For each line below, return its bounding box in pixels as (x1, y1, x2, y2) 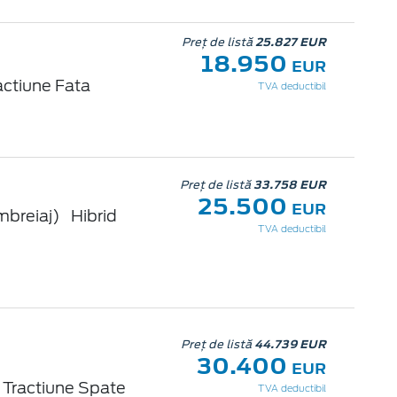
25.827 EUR (254, 34, 326, 51)
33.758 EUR (253, 176, 326, 194)
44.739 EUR (253, 336, 326, 354)
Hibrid (71, 206, 118, 226)
